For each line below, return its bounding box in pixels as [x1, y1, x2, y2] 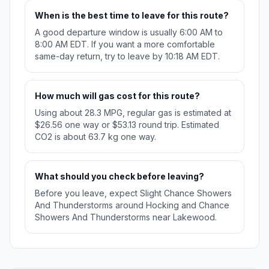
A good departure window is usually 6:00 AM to [35, 27, 223, 38]
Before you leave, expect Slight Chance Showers [35, 188, 232, 199]
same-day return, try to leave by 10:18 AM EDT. [35, 51, 220, 62]
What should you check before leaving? [35, 171, 204, 182]
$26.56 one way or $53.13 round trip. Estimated [35, 119, 219, 130]
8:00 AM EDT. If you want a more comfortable [35, 39, 215, 50]
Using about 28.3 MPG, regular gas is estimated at [35, 107, 231, 118]
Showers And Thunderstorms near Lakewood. [35, 212, 217, 223]
